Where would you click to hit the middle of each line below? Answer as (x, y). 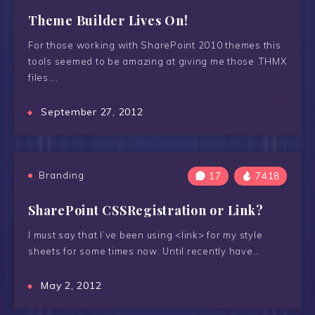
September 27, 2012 (92, 112)
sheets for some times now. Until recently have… (144, 251)
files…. (43, 77)
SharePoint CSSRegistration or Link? (146, 210)
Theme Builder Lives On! (108, 20)
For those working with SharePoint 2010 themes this (155, 45)
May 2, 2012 (71, 285)
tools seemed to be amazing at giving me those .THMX (157, 61)
